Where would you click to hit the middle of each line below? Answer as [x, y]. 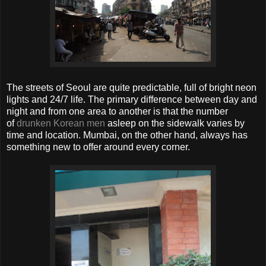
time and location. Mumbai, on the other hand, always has [127, 135]
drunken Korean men [61, 123]
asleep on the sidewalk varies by [175, 123]
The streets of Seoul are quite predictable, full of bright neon [132, 88]
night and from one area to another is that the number [117, 112]
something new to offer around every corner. [98, 147]
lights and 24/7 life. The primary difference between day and [132, 100]
